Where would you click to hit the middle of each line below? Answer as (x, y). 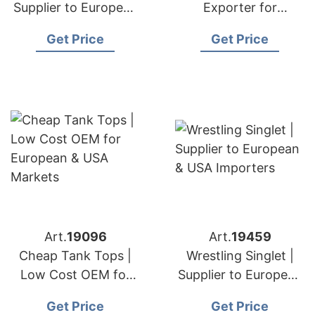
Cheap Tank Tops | (75, 256)
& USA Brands (75, 26)
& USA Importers (240, 294)
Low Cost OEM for (75, 275)
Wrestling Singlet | (240, 256)
